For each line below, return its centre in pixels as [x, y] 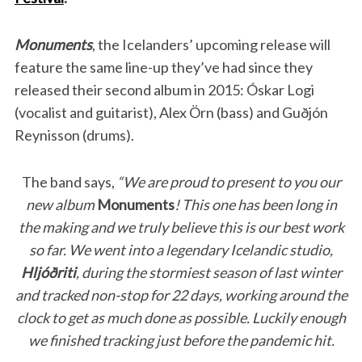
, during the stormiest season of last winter [208, 273]
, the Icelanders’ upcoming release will [211, 45]
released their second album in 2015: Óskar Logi [164, 90]
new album [61, 205]
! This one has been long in [255, 205]
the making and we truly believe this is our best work [181, 227]
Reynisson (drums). [74, 135]
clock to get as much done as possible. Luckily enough [181, 318]
